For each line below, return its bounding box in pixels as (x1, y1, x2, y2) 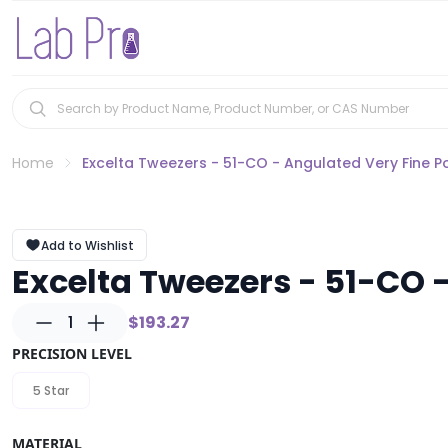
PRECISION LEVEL (12, 344, 132, 363)
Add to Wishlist (41, 236, 134, 254)
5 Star (33, 382, 69, 399)
